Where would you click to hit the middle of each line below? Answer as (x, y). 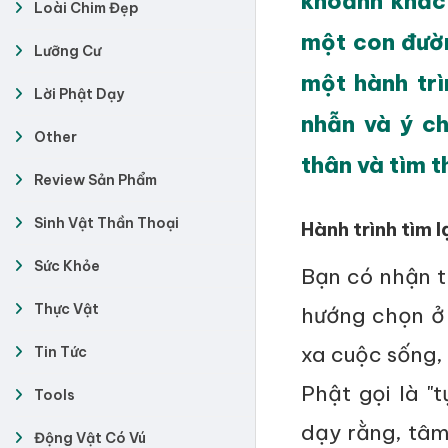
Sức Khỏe (67, 266)
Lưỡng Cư (67, 51)
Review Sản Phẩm (95, 180)
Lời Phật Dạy (79, 94)
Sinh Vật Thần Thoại (106, 223)
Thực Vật (66, 309)
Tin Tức (60, 352)
